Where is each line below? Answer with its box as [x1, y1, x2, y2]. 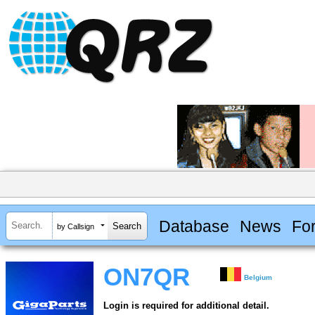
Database [158, 217, 229, 236]
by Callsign [57, 221, 94, 231]
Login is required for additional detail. [103, 300, 269, 311]
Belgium [244, 274, 273, 282]
